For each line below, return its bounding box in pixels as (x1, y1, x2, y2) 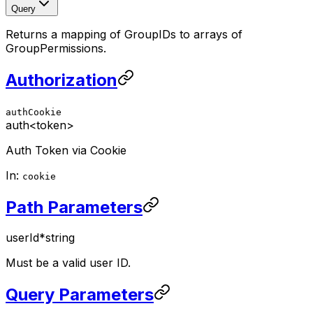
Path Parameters (6, 196, 143, 217)
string (45, 231, 75, 245)
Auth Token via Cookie (6, 143, 126, 157)
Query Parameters (6, 284, 154, 305)
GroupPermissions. (6, 41, 106, 55)
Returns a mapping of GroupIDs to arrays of (6, 27, 242, 41)
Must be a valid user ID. (6, 256, 131, 270)
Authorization (6, 69, 117, 90)
